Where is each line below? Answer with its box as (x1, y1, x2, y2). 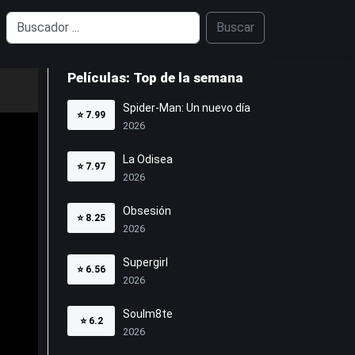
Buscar (216, 20, 254, 35)
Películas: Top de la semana (67, 70, 243, 86)
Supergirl (123, 256, 168, 269)
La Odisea (123, 153, 173, 166)
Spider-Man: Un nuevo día (123, 101, 250, 114)
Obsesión (123, 204, 171, 217)
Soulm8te (123, 307, 173, 320)
